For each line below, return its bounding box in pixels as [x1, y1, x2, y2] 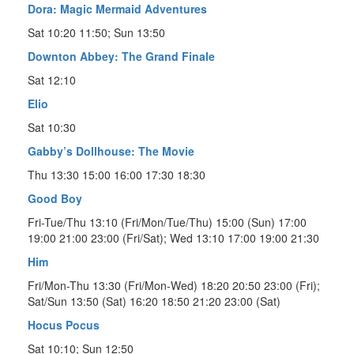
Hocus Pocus [28, 316, 100, 333]
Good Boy [28, 190, 82, 206]
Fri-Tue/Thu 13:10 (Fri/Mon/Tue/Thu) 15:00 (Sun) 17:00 [28, 213, 307, 230]
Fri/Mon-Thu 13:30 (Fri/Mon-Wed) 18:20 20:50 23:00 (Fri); [28, 277, 320, 293]
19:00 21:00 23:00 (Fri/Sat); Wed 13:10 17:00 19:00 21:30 [28, 229, 319, 246]
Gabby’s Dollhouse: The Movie [28, 142, 194, 159]
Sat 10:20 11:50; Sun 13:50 [28, 24, 165, 40]
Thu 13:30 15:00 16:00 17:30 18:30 [28, 166, 205, 183]
